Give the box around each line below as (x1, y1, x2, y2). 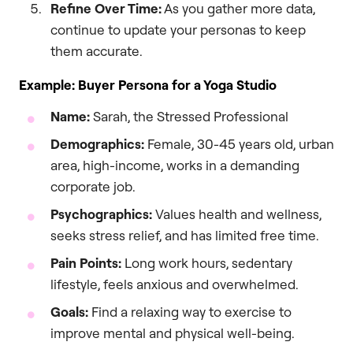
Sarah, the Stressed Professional (90, 107, 288, 124)
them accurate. (50, 42, 143, 59)
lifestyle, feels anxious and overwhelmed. (50, 275, 299, 292)
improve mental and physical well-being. (50, 324, 295, 341)
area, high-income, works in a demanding (50, 156, 299, 173)
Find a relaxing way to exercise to (88, 303, 292, 320)
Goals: (50, 303, 88, 320)
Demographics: (50, 135, 144, 152)
